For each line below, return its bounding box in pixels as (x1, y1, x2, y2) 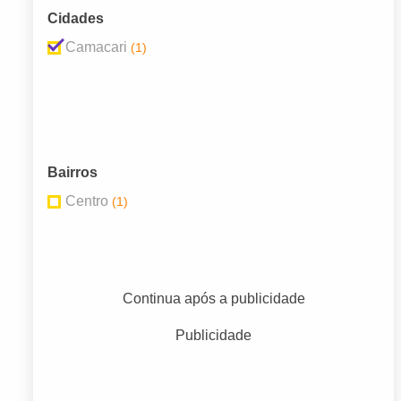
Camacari (65, 39, 127, 55)
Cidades (47, 11, 104, 27)
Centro (65, 193, 108, 209)
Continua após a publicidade (122, 291, 305, 307)
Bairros (47, 165, 98, 181)
